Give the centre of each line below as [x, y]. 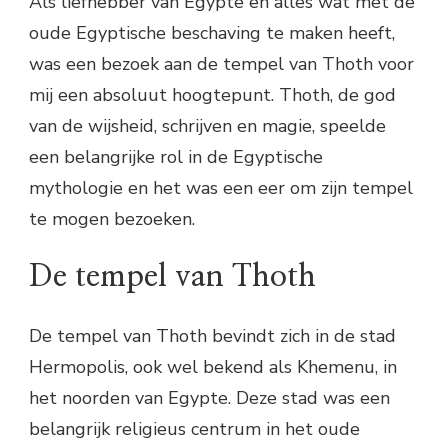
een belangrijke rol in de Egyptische [176, 156]
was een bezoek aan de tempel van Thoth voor [221, 63]
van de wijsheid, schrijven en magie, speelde [207, 125]
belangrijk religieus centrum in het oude [194, 429]
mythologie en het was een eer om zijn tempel [221, 187]
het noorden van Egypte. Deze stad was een [209, 398]
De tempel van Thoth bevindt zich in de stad [212, 336]
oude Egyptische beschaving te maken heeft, [212, 32]
